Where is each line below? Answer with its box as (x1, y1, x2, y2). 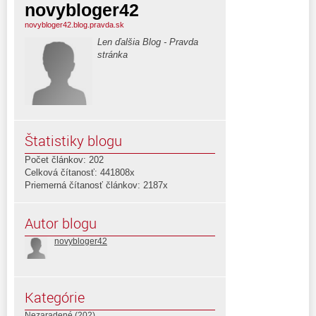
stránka (97, 49, 128, 61)
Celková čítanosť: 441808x (25, 167, 135, 178)
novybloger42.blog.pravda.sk (25, 20, 124, 30)
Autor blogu (25, 214, 97, 233)
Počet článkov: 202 (25, 154, 104, 166)
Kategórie (25, 288, 85, 308)
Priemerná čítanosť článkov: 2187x (25, 180, 168, 191)
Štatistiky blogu (25, 131, 122, 151)
